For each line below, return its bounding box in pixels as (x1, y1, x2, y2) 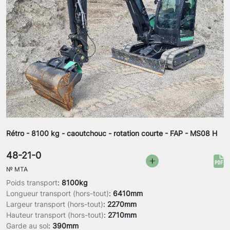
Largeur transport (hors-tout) (6, 200, 103, 209)
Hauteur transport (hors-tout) (6, 210, 104, 220)
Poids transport (6, 178, 57, 187)
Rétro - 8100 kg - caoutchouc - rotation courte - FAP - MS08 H (6, 129, 217, 138)
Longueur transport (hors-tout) (6, 189, 109, 198)
